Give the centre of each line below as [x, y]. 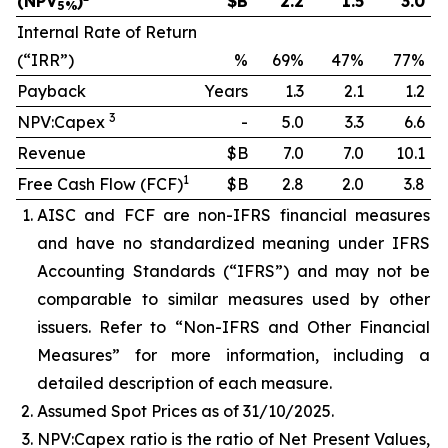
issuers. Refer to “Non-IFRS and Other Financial [233, 327]
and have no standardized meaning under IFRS [233, 243]
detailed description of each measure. [184, 383]
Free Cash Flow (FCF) [100, 184]
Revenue [51, 153]
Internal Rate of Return [107, 32]
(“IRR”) [45, 60]
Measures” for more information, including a [233, 355]
